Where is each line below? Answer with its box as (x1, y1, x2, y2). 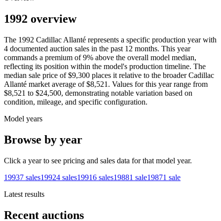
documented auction (8, 44, 73, 53)
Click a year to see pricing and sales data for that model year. (4, 156, 192, 165)
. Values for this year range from (108, 80, 208, 89)
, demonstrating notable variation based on (61, 89, 192, 98)
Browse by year (4, 133, 82, 147)
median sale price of (4, 71, 66, 80)
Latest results (4, 190, 44, 199)
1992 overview (4, 12, 76, 26)
